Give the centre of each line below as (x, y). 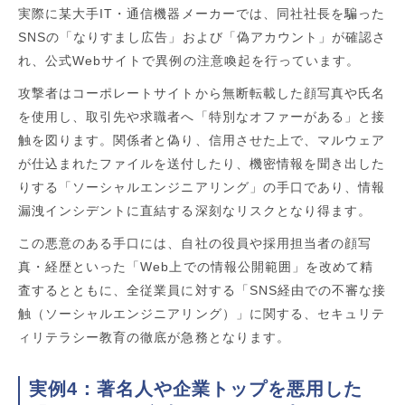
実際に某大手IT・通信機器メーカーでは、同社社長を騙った (202, 13)
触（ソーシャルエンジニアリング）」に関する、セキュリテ (202, 313)
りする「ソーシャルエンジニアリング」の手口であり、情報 (202, 187)
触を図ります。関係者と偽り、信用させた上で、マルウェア (202, 140)
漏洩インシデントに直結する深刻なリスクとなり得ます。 (195, 210)
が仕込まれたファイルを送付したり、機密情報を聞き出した (202, 163)
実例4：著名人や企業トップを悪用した (196, 388)
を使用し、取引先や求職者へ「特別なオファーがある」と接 (202, 116)
